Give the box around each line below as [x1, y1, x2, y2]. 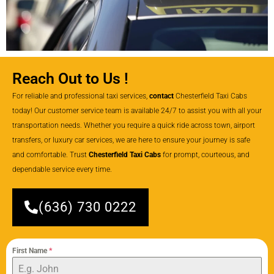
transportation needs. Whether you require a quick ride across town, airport [12, 120, 255, 130]
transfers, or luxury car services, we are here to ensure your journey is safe [12, 135, 250, 144]
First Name [12, 246, 49, 255]
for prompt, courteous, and [161, 150, 250, 159]
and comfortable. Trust [12, 150, 89, 159]
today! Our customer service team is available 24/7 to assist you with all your [12, 106, 262, 115]
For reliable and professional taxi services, [12, 91, 149, 100]
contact [149, 91, 174, 100]
